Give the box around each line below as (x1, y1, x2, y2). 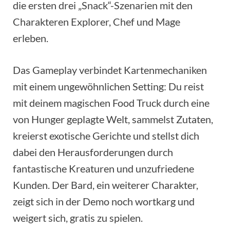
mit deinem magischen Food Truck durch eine (13, 96, 209, 109)
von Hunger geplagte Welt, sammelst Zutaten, (13, 112, 213, 125)
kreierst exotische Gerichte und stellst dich (13, 129, 199, 142)
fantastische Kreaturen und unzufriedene (13, 162, 194, 175)
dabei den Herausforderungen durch (13, 145, 173, 158)
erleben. (13, 31, 48, 44)
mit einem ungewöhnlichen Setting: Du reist (13, 80, 204, 92)
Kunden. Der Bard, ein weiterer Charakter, (13, 178, 198, 191)
